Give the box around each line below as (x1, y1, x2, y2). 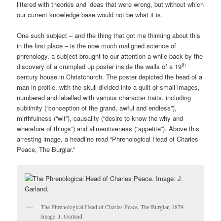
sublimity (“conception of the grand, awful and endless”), (17, 103, 177, 113)
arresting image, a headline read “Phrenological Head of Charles (17, 134, 199, 144)
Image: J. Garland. (41, 212, 84, 220)
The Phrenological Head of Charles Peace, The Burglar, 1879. (41, 202, 185, 211)
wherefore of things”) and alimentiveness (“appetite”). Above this (17, 124, 200, 134)
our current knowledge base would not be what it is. (17, 10, 163, 20)
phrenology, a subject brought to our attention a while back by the (17, 51, 203, 61)
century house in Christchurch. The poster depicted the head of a (17, 72, 203, 82)
